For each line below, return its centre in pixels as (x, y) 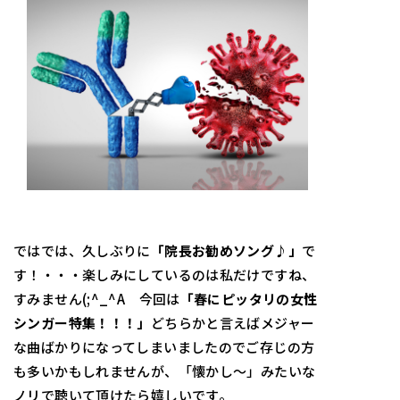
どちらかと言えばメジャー (233, 323)
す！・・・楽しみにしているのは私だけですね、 (165, 275)
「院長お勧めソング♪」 (226, 251)
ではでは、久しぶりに (82, 251)
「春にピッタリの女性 (249, 299)
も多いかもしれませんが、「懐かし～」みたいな (165, 371)
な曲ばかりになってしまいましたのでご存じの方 (164, 347)
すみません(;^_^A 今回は (97, 299)
